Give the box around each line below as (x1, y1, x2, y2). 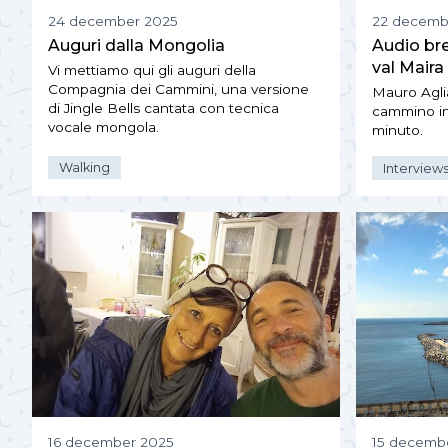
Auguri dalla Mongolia (48, 36, 225, 56)
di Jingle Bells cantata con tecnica (48, 100, 279, 117)
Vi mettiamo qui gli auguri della (48, 62, 256, 79)
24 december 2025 (48, 13, 178, 30)
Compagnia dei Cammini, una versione (48, 81, 309, 98)
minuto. (372, 122, 423, 139)
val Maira (372, 58, 444, 78)
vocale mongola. (48, 119, 159, 136)
